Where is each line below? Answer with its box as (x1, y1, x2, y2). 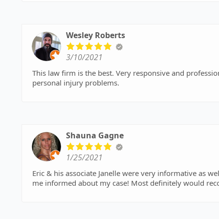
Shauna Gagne (66, 130, 124, 141)
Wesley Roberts (66, 30, 125, 41)
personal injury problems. (32, 78, 119, 88)
